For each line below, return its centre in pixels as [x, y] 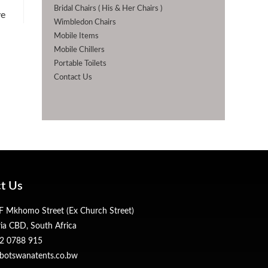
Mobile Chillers [79, 50]
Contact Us [73, 78]
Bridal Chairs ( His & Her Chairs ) [108, 9]
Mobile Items [76, 36]
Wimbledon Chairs [85, 23]
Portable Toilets [80, 64]
